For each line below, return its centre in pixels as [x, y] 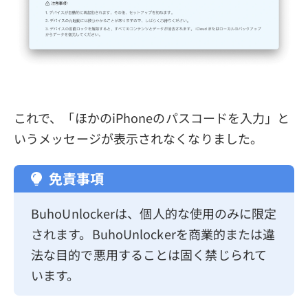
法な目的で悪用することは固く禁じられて [149, 255]
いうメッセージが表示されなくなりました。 [138, 139]
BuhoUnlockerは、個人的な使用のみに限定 [154, 213]
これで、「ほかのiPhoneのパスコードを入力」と [152, 118]
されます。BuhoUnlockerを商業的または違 [153, 234]
